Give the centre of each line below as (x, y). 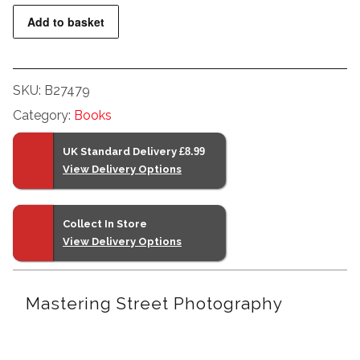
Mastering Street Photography (154, 304)
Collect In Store (105, 224)
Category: (43, 116)
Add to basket (66, 21)
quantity (37, 31)
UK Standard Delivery (121, 152)
